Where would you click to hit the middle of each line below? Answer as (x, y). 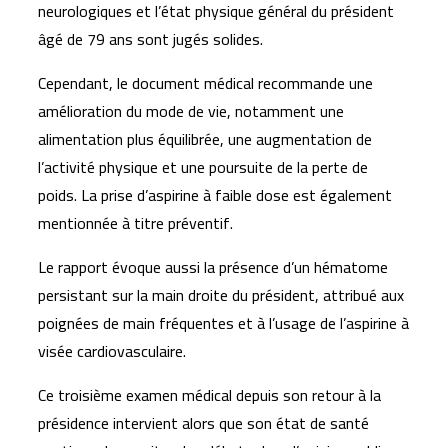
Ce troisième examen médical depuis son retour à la (209, 395)
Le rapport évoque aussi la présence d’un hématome (213, 267)
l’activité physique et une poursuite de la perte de (203, 167)
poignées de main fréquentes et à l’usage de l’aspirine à (223, 323)
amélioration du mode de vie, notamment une (191, 111)
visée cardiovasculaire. (112, 351)
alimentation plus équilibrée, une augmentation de (205, 139)
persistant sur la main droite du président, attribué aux (221, 295)
